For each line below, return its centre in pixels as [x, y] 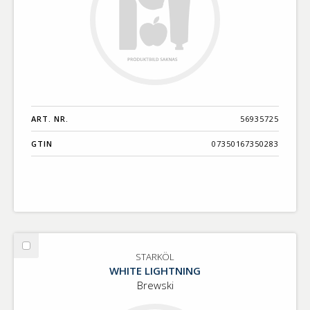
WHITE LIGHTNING [155, 270]
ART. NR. [50, 118]
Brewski [155, 285]
